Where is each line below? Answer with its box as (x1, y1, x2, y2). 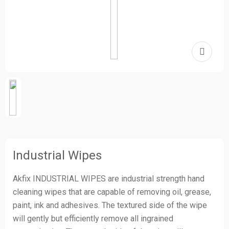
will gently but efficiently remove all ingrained (13, 214, 173, 223)
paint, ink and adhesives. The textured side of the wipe (13, 200, 207, 210)
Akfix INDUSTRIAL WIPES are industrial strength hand (13, 174, 204, 184)
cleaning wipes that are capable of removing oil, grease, (13, 187, 211, 197)
